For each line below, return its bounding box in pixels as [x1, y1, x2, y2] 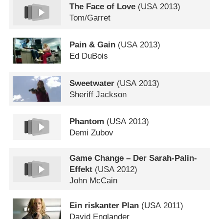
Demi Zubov [69, 128, 114, 137]
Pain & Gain [69, 40, 116, 50]
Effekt [69, 164, 93, 174]
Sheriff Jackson [69, 89, 127, 99]
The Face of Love [69, 2, 136, 12]
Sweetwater [69, 78, 115, 88]
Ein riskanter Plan [69, 201, 139, 211]
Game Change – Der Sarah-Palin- [69, 153, 197, 163]
